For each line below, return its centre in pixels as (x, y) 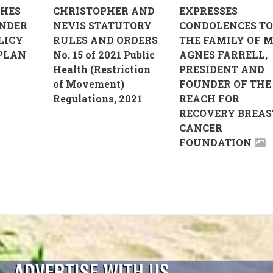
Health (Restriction (101, 69)
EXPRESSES (208, 11)
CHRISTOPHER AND (104, 11)
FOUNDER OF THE (225, 84)
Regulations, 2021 (97, 99)
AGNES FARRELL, (223, 55)
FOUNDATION (215, 143)
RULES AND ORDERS (105, 40)
